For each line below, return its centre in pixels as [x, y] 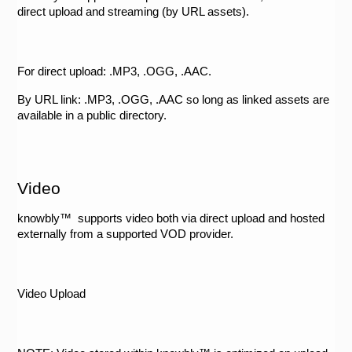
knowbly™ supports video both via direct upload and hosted [171, 218]
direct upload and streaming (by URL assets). [134, 11]
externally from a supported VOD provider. [127, 234]
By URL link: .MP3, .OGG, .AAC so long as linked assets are [174, 99]
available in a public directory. [92, 115]
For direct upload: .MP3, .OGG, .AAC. [116, 71]
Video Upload [52, 293]
